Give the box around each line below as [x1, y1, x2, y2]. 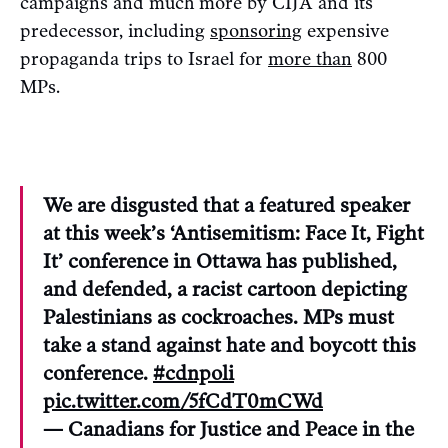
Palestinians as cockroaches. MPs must [43, 304, 394, 329]
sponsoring [210, 19, 302, 42]
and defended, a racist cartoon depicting [43, 276, 407, 301]
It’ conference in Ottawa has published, [43, 248, 397, 273]
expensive [302, 19, 389, 42]
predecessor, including [20, 19, 210, 42]
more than [268, 47, 352, 70]
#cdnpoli [153, 360, 234, 385]
